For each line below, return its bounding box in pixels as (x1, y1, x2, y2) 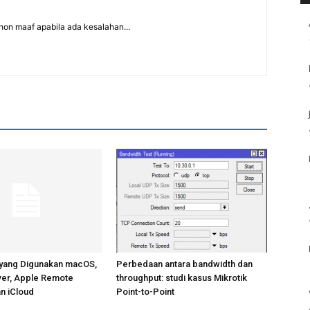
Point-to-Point (116, 286, 174, 297)
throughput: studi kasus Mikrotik (116, 273, 247, 283)
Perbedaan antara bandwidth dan (116, 259, 253, 269)
